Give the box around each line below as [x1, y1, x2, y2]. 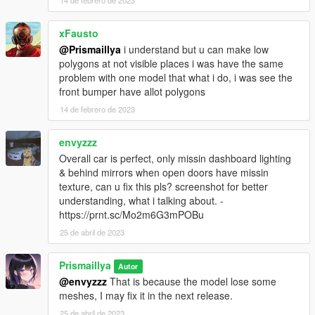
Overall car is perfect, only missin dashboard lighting [59, 151, 291, 166]
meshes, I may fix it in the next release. [59, 288, 233, 303]
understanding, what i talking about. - [59, 193, 224, 208]
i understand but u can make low [121, 42, 269, 57]
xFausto [59, 26, 98, 41]
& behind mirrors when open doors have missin [59, 165, 269, 180]
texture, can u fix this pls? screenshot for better [59, 179, 268, 194]
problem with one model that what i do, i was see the [59, 70, 292, 85]
